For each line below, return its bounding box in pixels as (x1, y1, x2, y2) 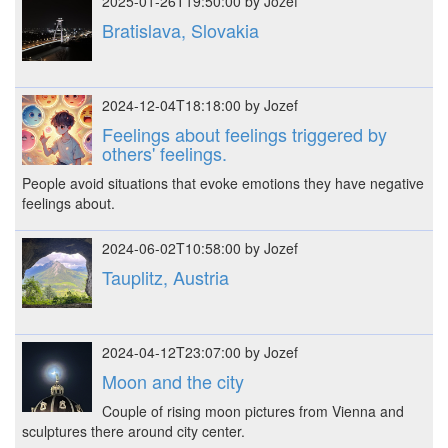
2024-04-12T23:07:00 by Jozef (101, 342, 298, 362)
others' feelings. (101, 140, 227, 166)
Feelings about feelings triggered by (101, 121, 387, 147)
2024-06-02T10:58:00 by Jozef (101, 238, 298, 258)
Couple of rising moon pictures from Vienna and (101, 401, 404, 421)
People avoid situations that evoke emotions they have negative (22, 173, 424, 193)
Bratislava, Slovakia (101, 17, 259, 43)
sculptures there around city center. (22, 421, 253, 441)
